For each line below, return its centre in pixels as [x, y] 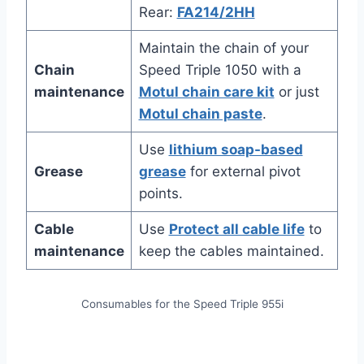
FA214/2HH [216, 13]
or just [297, 92]
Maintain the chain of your [223, 48]
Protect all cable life [236, 230]
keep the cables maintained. [231, 251]
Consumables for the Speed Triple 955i [182, 304]
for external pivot [243, 172]
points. [160, 194]
